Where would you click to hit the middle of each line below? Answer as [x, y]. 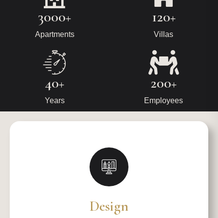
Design [109, 206]
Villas [163, 34]
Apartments [54, 34]
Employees [163, 100]
